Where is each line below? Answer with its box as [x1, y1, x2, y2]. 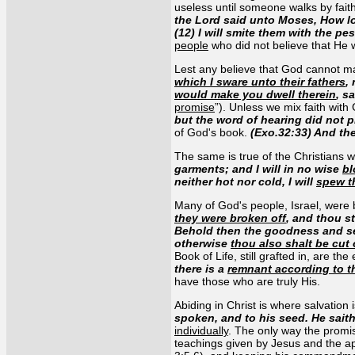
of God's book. [174, 125, 250, 139]
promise [174, 100, 215, 113]
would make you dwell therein [174, 87, 336, 101]
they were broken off [174, 211, 286, 224]
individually [174, 323, 228, 337]
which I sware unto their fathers [174, 74, 345, 88]
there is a [174, 261, 227, 275]
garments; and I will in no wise [174, 162, 342, 175]
